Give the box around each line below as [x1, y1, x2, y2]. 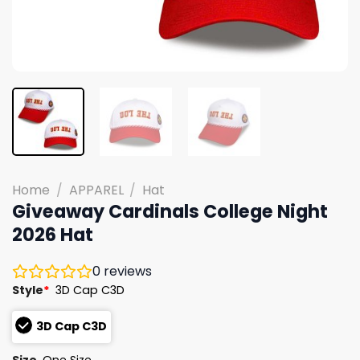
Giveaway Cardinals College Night [12, 198, 328, 224]
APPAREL [68, 180, 124, 199]
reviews [100, 261, 152, 280]
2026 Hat [12, 221, 93, 247]
